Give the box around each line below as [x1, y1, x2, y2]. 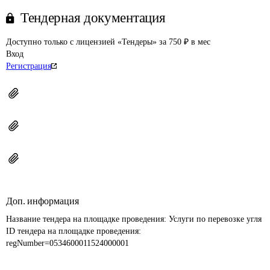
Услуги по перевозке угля [169, 215, 262, 224]
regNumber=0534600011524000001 [6, 239, 129, 248]
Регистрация [6, 61, 51, 71]
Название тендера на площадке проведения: [6, 215, 169, 224]
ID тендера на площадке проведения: [6, 227, 143, 236]
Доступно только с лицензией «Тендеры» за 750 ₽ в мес [6, 37, 210, 46]
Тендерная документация [20, 10, 166, 25]
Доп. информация [6, 196, 79, 206]
